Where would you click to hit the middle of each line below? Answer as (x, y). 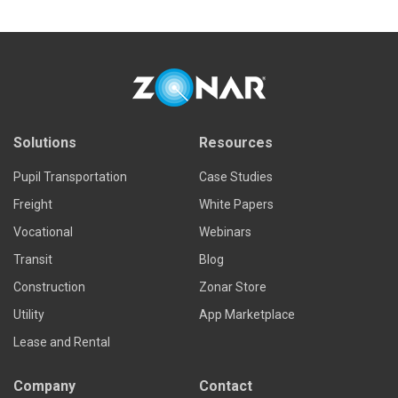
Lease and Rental (62, 342)
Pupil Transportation (70, 177)
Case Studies (236, 177)
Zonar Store (233, 287)
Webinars (225, 232)
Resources (236, 143)
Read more (308, 78)
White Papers (236, 204)
